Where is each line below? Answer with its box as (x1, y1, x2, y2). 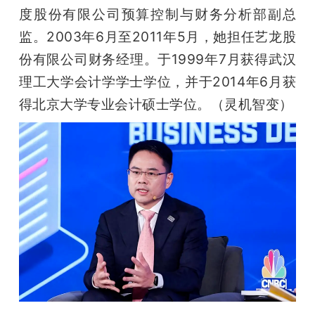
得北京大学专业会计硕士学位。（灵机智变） (18, 96, 293, 113)
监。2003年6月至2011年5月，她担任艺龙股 (18, 28, 297, 46)
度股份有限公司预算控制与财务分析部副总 (18, 6, 297, 23)
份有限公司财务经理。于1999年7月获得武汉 (18, 51, 297, 68)
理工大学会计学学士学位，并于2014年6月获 (18, 73, 297, 91)
